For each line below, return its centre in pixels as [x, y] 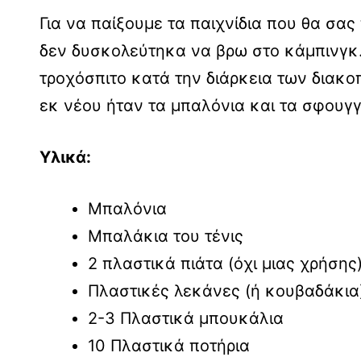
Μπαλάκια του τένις [168, 236]
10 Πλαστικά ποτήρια [169, 345]
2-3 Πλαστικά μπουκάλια [186, 318]
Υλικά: [65, 157]
